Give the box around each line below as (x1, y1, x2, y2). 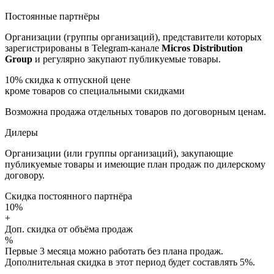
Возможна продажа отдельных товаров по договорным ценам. (5, 106, 266, 117)
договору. (5, 169, 45, 180)
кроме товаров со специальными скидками (5, 85, 185, 96)
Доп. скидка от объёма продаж (5, 223, 133, 234)
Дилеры (5, 127, 38, 138)
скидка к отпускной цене (25, 74, 130, 85)
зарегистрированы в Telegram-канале (5, 42, 161, 53)
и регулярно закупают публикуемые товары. (32, 53, 221, 64)
